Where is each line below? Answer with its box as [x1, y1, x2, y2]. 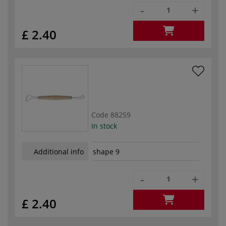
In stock [91, 121, 117, 131]
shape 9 [93, 147, 120, 157]
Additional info [34, 146, 84, 156]
